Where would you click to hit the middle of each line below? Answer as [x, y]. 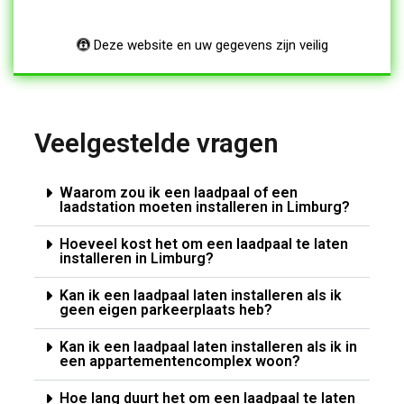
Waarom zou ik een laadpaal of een [178, 192]
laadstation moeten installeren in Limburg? [204, 207]
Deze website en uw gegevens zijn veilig [209, 45]
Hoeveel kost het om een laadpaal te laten [203, 243]
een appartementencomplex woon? [179, 361]
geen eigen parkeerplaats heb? [165, 309]
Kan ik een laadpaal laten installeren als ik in [208, 346]
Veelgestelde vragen [156, 142]
